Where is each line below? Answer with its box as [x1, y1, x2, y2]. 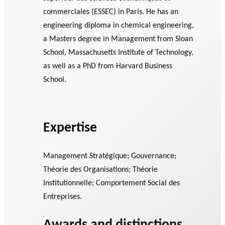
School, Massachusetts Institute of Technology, [43, 48, 194, 57]
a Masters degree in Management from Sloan [43, 35, 193, 43]
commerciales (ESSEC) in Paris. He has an [43, 8, 179, 16]
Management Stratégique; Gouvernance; [43, 152, 177, 161]
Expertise [43, 121, 97, 136]
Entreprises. [43, 193, 82, 201]
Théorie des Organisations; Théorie [43, 166, 158, 174]
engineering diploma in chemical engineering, [43, 21, 194, 30]
